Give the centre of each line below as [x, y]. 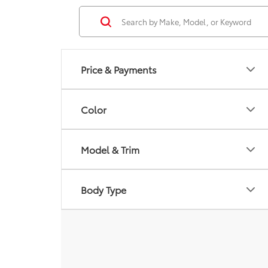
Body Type [103, 189]
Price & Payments [119, 69]
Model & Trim [110, 149]
